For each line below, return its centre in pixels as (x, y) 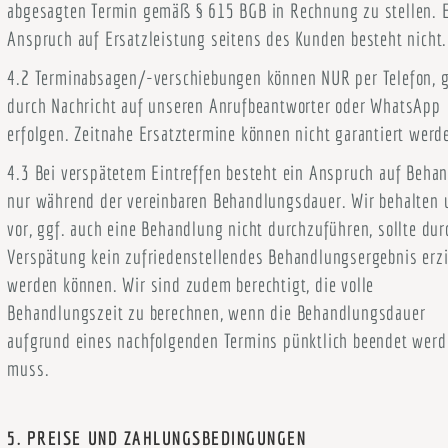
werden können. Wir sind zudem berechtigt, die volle (191, 284)
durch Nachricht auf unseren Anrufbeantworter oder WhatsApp (224, 105)
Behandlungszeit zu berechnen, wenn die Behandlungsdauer (216, 312)
